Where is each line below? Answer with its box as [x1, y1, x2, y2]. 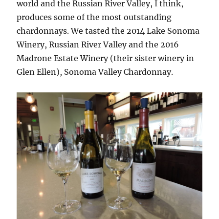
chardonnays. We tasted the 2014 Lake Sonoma [17, 26, 200, 36]
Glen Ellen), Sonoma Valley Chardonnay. [17, 67, 174, 77]
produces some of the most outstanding [17, 12, 172, 22]
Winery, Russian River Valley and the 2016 [17, 40, 179, 50]
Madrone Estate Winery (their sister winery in [17, 53, 195, 64]
